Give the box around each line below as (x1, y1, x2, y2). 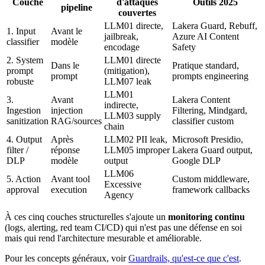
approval (7, 184, 39, 195)
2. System (7, 54, 43, 65)
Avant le (51, 25, 82, 36)
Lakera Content (172, 94, 230, 105)
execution (51, 184, 87, 195)
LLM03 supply (104, 110, 161, 121)
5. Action (7, 173, 41, 184)
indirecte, (104, 99, 138, 110)
